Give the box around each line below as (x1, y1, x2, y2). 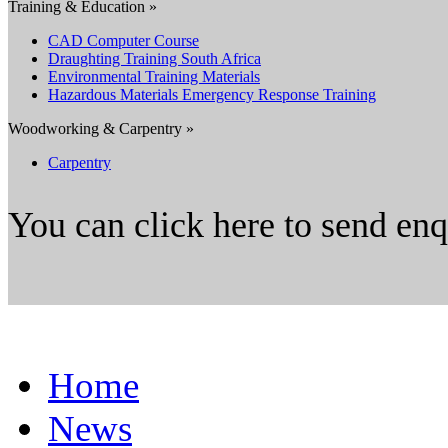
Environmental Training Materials (48, 67, 260, 85)
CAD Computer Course (48, 31, 199, 49)
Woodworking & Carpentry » (8, 119, 194, 137)
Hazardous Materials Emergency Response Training (48, 85, 376, 103)
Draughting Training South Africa (48, 49, 261, 67)
